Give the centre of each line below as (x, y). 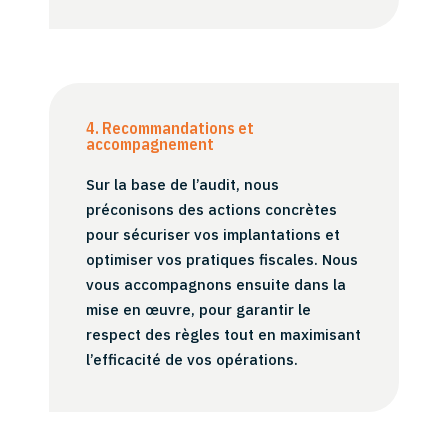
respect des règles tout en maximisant (224, 335)
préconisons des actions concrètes (212, 210)
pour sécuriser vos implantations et (213, 235)
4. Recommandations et (170, 128)
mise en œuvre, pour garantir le (199, 310)
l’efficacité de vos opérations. (192, 360)
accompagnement (150, 144)
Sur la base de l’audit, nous (183, 185)
